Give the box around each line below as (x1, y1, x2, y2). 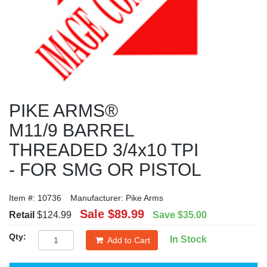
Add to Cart (107, 235, 150, 246)
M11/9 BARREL (9, 120, 135, 141)
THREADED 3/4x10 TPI (9, 140, 198, 160)
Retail (9, 210, 35, 221)
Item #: (9, 193, 35, 203)
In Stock (170, 234, 207, 245)
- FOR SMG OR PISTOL (9, 160, 201, 180)
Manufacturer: (70, 193, 123, 203)
